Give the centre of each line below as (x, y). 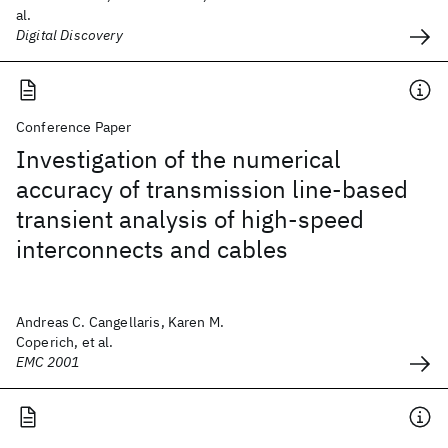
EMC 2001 (48, 362)
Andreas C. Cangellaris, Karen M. (120, 322)
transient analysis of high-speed (190, 219)
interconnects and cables (152, 249)
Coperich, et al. (65, 342)
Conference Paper (74, 127)
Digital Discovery (69, 35)
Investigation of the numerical (178, 159)
